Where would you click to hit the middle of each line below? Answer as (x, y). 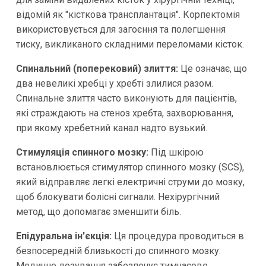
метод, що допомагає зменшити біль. (98, 212)
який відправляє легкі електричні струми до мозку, (130, 182)
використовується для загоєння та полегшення (121, 30)
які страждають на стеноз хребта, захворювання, (124, 113)
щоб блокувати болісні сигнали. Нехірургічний (118, 197)
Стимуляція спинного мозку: (82, 153)
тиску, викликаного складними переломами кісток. (130, 45)
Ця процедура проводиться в (178, 236)
